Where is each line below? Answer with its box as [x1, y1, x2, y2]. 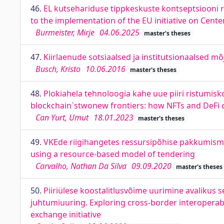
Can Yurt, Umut [35, 112, 88, 123]
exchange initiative [30, 209, 101, 220]
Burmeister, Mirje [35, 27, 94, 38]
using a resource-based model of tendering [30, 148, 195, 159]
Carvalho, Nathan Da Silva [35, 160, 126, 171]
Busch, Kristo [35, 63, 80, 74]
